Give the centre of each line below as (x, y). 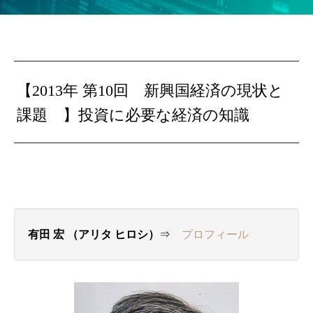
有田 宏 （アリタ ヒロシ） (94, 235)
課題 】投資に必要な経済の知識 (133, 115)
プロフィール (215, 235)
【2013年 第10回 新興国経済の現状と (151, 91)
